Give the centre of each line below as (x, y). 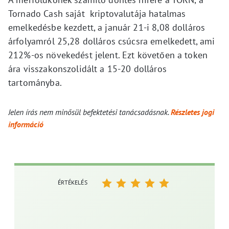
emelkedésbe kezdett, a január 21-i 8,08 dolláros (107, 28)
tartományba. (35, 83)
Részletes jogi (192, 112)
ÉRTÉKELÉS (73, 182)
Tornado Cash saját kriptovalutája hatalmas (97, 14)
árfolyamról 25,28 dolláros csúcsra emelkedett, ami (112, 41)
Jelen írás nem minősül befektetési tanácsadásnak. (89, 112)
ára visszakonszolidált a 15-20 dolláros (87, 69)
